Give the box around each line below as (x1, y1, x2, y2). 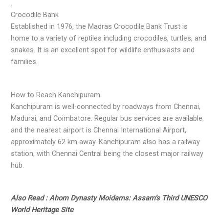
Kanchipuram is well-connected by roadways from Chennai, (11, 102, 201, 111)
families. (11, 57, 38, 66)
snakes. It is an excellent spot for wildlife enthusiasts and (11, 45, 195, 54)
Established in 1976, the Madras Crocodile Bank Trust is (11, 22, 188, 31)
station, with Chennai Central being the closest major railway (11, 149, 204, 158)
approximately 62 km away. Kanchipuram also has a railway (11, 137, 200, 146)
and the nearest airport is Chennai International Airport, (11, 125, 187, 134)
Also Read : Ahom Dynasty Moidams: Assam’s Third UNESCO (11, 194, 208, 203)
